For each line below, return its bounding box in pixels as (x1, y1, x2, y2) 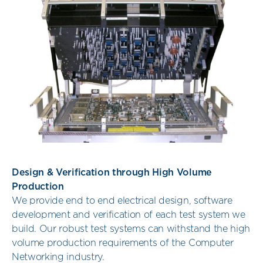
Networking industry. (12, 253, 104, 262)
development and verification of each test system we (12, 211, 245, 220)
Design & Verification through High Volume (12, 168, 212, 177)
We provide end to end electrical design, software (12, 197, 232, 205)
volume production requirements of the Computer (12, 239, 234, 248)
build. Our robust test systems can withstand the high (12, 225, 251, 234)
